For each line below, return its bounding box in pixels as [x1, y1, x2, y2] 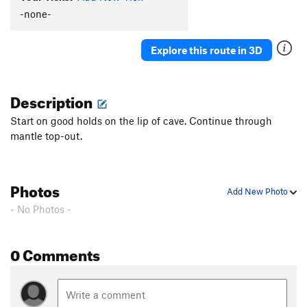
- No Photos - [10, 203, 71, 216]
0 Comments [10, 241, 100, 265]
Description [10, 88, 95, 112]
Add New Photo [227, 186, 290, 197]
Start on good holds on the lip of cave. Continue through [10, 114, 272, 127]
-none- [20, 8, 51, 21]
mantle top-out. [10, 130, 82, 143]
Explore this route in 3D [151, 43, 262, 56]
